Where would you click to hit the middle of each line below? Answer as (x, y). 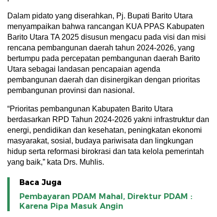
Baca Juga (40, 182)
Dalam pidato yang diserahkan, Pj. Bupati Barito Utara (100, 15)
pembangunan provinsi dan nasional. (71, 90)
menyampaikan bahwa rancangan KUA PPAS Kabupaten (106, 26)
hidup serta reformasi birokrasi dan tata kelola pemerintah (106, 151)
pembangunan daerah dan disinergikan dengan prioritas (104, 79)
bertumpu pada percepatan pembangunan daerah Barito (104, 58)
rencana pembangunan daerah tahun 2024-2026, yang (101, 47)
